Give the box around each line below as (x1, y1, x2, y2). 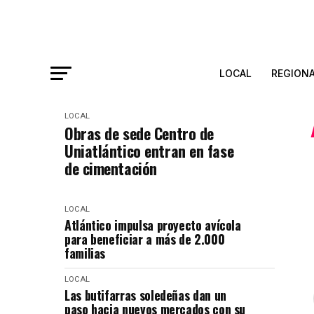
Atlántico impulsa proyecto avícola (64, 216, 241, 234)
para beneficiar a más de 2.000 (64, 230, 225, 248)
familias (64, 244, 106, 262)
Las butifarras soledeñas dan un (64, 286, 226, 304)
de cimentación (64, 157, 157, 179)
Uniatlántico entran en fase (64, 139, 234, 162)
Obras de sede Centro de (64, 122, 214, 144)
